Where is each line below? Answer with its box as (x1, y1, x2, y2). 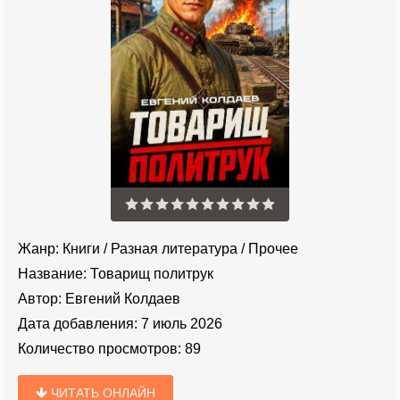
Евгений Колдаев (65, 290, 180, 306)
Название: (18, 265, 87, 281)
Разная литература (111, 240, 237, 256)
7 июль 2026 (137, 315, 222, 331)
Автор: (18, 290, 62, 306)
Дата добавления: (18, 315, 137, 331)
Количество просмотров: (18, 340, 181, 356)
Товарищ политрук (87, 265, 213, 281)
